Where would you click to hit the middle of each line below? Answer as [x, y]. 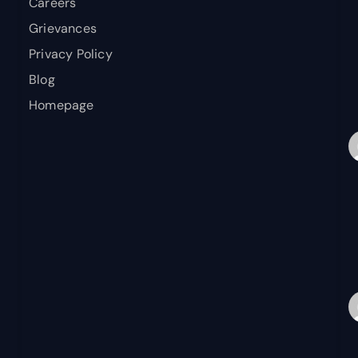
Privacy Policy [71, 54]
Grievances [63, 28]
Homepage [62, 105]
